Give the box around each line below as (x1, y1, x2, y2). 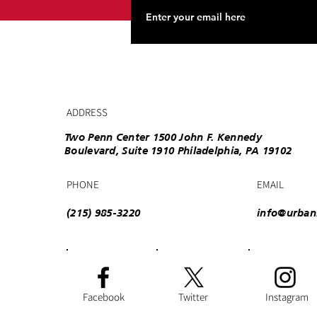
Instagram (265, 290, 309, 304)
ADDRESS (67, 105, 108, 119)
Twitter (178, 290, 208, 304)
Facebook (82, 290, 125, 304)
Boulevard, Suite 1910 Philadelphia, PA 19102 (64, 144, 292, 157)
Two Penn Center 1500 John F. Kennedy (64, 130, 262, 144)
